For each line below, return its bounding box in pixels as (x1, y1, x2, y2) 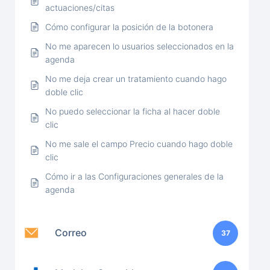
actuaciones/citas (45, 2, 115, 13)
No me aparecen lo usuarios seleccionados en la (45, 40, 234, 51)
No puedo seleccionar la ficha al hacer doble (45, 105, 220, 116)
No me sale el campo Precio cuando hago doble (45, 138, 233, 149)
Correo (55, 227, 87, 239)
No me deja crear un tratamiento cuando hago (45, 73, 227, 84)
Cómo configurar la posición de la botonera (45, 21, 213, 32)
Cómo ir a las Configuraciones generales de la (45, 171, 224, 181)
